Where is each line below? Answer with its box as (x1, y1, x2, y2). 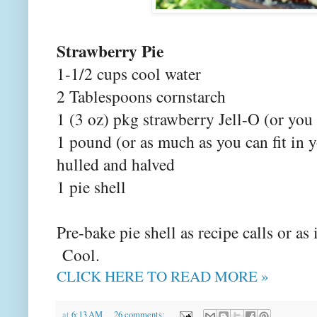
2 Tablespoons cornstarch (57, 85, 226, 108)
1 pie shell (57, 175, 126, 199)
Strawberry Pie (57, 39, 163, 64)
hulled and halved (57, 153, 175, 176)
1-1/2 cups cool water (57, 62, 201, 86)
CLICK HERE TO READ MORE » (57, 266, 269, 287)
